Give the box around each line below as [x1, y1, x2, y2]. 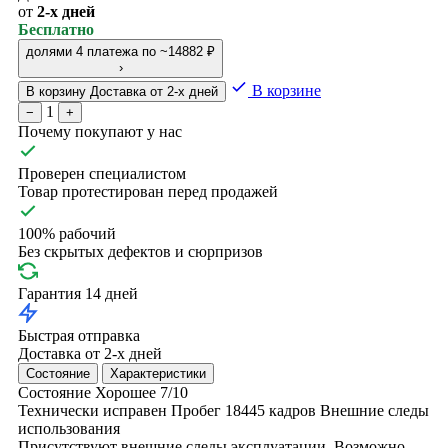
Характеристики [110, 365, 206, 381]
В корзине [248, 81, 321, 99]
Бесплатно [18, 20, 94, 38]
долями [26, 43, 72, 59]
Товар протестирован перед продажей [18, 182, 278, 200]
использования [18, 419, 120, 437]
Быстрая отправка [18, 326, 140, 344]
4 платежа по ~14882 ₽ [76, 43, 215, 59]
